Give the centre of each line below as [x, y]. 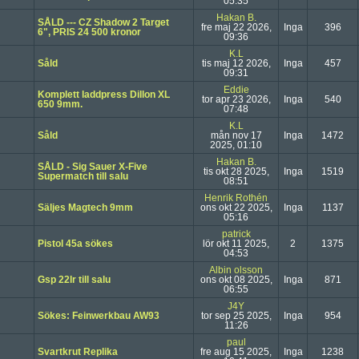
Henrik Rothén [236, 198]
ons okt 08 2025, [236, 280]
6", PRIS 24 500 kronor [89, 32]
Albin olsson [236, 270]
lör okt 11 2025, [236, 244]
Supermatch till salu [83, 176]
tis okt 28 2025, [236, 171]
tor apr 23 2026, [236, 99]
